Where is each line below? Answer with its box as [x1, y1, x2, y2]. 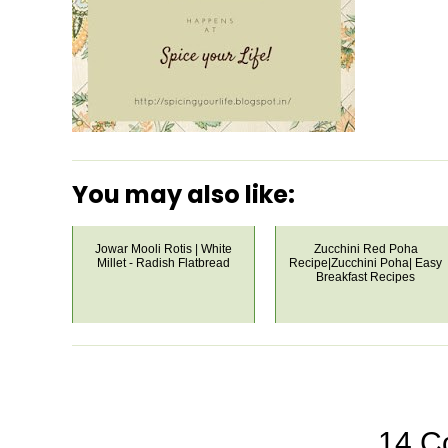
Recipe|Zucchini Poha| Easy [289, 255, 443, 270]
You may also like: [72, 177, 295, 211]
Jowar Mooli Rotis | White [94, 241, 232, 256]
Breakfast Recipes [316, 269, 416, 284]
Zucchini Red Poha [313, 241, 418, 256]
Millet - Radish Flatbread [96, 255, 230, 270]
